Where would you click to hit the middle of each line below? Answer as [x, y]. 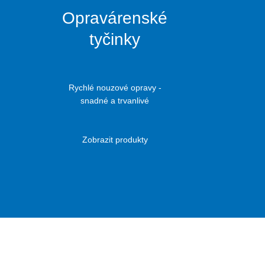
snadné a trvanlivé [115, 101]
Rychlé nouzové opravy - [115, 88]
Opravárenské [115, 18]
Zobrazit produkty [115, 140]
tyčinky [115, 40]
